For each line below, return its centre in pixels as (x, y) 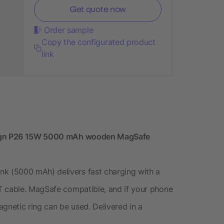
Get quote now (98, 9)
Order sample (69, 30)
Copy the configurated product (98, 42)
